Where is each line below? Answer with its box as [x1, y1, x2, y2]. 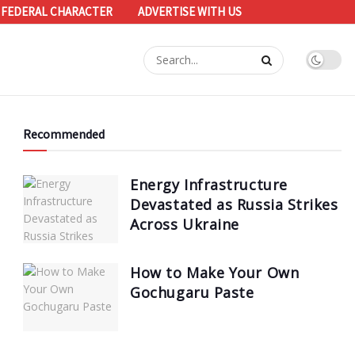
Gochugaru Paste [130, 282, 254, 302]
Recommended [23, 126, 105, 142]
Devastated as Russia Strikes [130, 195, 338, 214]
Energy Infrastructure [130, 175, 288, 194]
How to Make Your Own [130, 262, 300, 282]
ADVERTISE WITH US [138, 4, 242, 19]
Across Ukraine [130, 215, 239, 234]
